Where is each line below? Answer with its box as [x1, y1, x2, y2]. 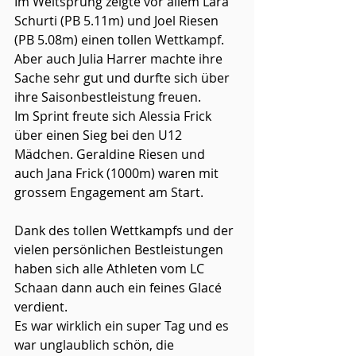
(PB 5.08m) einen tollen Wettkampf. [14, 31, 227, 48]
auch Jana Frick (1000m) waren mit [14, 164, 222, 182]
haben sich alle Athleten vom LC [14, 260, 207, 277]
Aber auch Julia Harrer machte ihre [14, 50, 226, 68]
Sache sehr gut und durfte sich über [14, 69, 233, 87]
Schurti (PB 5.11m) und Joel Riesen [14, 12, 222, 29]
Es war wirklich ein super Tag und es [14, 317, 232, 335]
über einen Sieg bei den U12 [14, 126, 185, 144]
